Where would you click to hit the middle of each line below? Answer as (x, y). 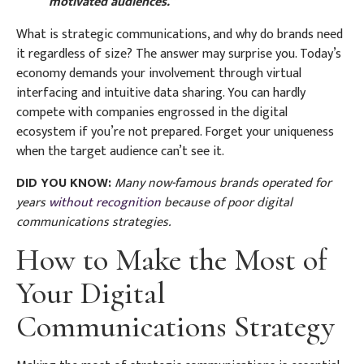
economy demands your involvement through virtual (159, 74)
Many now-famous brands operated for (223, 183)
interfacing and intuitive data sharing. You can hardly (161, 93)
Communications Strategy (175, 327)
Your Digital (91, 294)
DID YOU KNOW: (64, 183)
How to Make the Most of (172, 260)
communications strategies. (93, 222)
